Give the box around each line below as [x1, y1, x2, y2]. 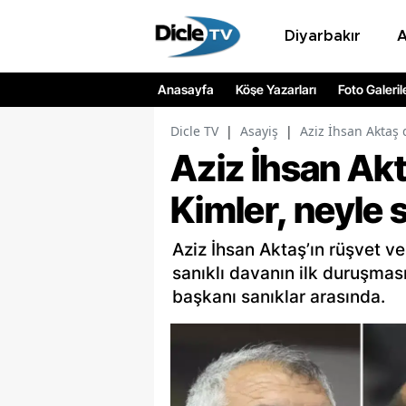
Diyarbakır [284, 28, 361, 43]
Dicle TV [170, 122, 218, 140]
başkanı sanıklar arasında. [172, 286, 385, 308]
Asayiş [240, 122, 278, 140]
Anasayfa [158, 82, 214, 98]
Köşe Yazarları [236, 82, 316, 98]
